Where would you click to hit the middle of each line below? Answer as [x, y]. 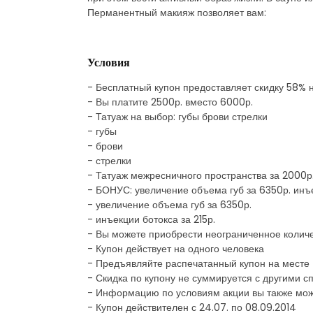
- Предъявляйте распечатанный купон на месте [198, 263]
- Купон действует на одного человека [176, 248]
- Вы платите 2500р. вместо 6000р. [170, 102]
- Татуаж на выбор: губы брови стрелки [177, 116]
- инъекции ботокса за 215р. [151, 219]
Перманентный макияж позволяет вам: [177, 12]
